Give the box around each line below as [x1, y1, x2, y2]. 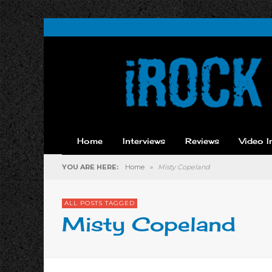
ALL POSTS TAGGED [64, 199, 135, 207]
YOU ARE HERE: [62, 163, 118, 171]
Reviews [185, 136, 219, 146]
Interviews [123, 136, 165, 146]
